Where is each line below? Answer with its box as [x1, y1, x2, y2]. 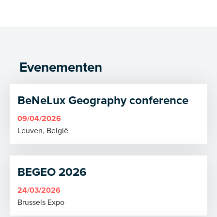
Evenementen [19, 57, 102, 77]
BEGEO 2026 [17, 163, 87, 180]
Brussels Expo [17, 197, 64, 207]
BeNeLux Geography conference [17, 92, 188, 108]
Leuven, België [17, 125, 68, 136]
